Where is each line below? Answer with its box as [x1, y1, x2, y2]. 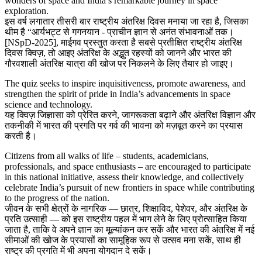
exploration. [5, 6, 49, 16]
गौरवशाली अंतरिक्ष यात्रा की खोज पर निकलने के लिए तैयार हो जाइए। [5, 58, 234, 69]
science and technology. [5, 99, 92, 110]
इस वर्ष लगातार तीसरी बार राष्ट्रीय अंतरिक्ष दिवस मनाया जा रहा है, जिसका [5, 16, 249, 27]
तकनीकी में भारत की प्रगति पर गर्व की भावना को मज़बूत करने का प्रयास [5, 120, 243, 131]
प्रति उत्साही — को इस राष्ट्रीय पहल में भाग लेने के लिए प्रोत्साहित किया [5, 214, 247, 225]
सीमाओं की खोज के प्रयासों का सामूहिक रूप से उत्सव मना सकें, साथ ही [5, 235, 241, 246]
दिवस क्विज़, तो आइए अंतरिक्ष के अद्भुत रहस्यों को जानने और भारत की [5, 48, 232, 58]
